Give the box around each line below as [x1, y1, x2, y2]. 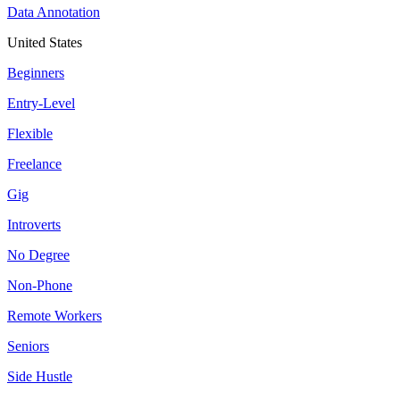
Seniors [7, 338, 49, 354]
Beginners [7, 65, 64, 81]
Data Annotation [7, 4, 100, 21]
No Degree [7, 247, 70, 263]
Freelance [7, 156, 62, 172]
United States [7, 35, 82, 51]
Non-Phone [7, 278, 72, 294]
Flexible [7, 126, 53, 142]
